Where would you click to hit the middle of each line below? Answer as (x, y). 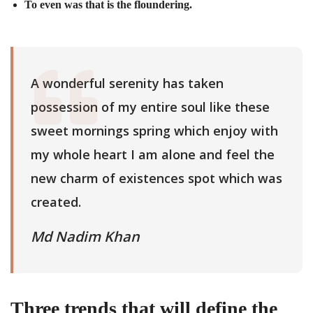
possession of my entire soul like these (150, 107)
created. (56, 202)
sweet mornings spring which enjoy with (154, 130)
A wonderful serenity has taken (127, 83)
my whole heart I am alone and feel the (153, 154)
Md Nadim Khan (85, 236)
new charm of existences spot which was (156, 178)
